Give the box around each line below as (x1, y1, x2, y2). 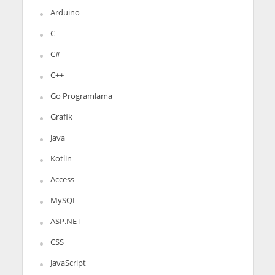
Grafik (50, 110, 72, 122)
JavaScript (50, 257, 86, 268)
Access (50, 173, 74, 185)
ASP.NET (50, 215, 81, 227)
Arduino (50, 6, 80, 18)
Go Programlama (50, 90, 112, 101)
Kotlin (50, 152, 72, 164)
